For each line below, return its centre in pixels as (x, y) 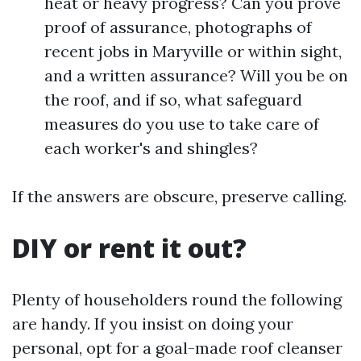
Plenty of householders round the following (177, 299)
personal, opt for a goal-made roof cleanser (177, 348)
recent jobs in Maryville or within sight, (193, 51)
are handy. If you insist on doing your (153, 324)
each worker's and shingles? (151, 148)
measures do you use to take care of (182, 124)
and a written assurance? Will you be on (196, 75)
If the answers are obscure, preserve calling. (179, 196)
